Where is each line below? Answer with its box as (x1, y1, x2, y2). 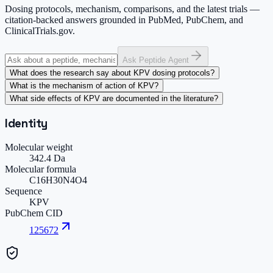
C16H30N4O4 (29, 174, 87, 185)
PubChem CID (5, 207, 63, 218)
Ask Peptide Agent (122, 55, 189, 65)
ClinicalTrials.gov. (5, 26, 75, 37)
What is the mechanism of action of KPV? (10, 81, 158, 91)
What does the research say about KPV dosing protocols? (10, 68, 214, 78)
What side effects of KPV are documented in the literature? (10, 94, 218, 104)
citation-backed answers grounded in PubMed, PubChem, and (5, 15, 243, 26)
